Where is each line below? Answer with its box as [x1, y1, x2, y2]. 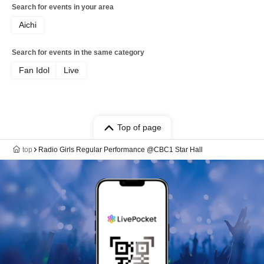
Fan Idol [19, 65, 49, 75]
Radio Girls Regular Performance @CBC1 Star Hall [38, 146, 203, 154]
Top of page [117, 123, 161, 133]
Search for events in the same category [12, 48, 144, 57]
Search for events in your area [12, 3, 114, 12]
